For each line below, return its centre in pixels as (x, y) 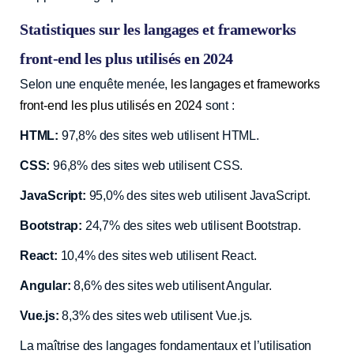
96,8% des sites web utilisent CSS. (147, 165)
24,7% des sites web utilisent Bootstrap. (192, 225)
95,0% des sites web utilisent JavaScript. (198, 195)
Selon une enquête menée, (96, 84)
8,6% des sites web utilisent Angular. (171, 285)
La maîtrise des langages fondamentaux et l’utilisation (166, 345)
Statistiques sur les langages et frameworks (158, 29)
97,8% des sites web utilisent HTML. (159, 135)
